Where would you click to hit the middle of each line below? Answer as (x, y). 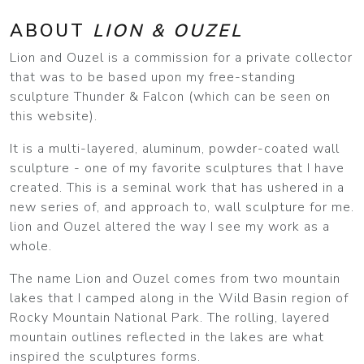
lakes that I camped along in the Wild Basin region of (179, 298)
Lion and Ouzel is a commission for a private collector (181, 57)
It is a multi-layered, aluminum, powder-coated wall (175, 148)
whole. (31, 246)
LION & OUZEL (168, 30)
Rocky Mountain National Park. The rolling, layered (170, 317)
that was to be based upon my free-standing (153, 77)
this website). (54, 116)
